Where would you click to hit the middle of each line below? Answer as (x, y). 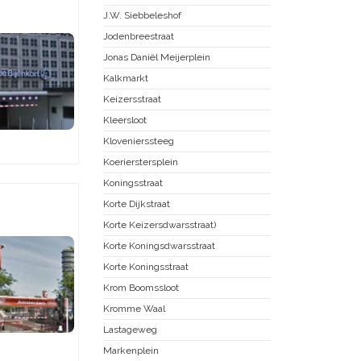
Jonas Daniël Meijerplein (157, 57)
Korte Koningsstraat (146, 266)
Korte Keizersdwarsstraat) (160, 224)
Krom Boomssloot (141, 287)
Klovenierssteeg (139, 141)
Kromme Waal (134, 308)
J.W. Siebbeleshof (142, 15)
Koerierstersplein (141, 162)
